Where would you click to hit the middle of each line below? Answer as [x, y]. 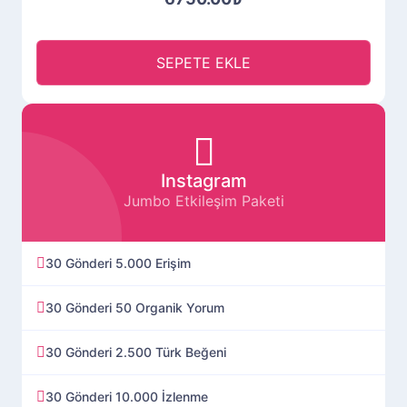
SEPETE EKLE [203, 62]
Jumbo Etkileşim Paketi [203, 200]
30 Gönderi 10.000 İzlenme [127, 396]
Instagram [203, 180]
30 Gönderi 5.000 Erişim [118, 263]
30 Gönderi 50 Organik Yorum [135, 307]
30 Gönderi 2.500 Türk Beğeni [136, 352]
